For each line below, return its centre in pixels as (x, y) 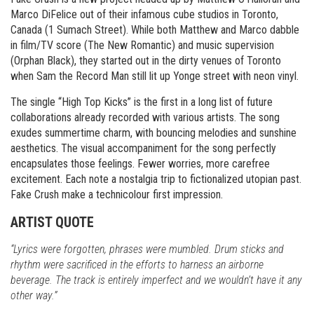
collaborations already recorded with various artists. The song (145, 117)
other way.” (34, 295)
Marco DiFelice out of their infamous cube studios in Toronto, (144, 14)
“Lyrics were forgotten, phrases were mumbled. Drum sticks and (147, 249)
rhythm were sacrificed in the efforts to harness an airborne (137, 265)
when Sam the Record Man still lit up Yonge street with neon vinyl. (155, 76)
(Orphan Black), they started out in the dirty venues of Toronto (146, 61)
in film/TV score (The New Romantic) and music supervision (142, 45)
